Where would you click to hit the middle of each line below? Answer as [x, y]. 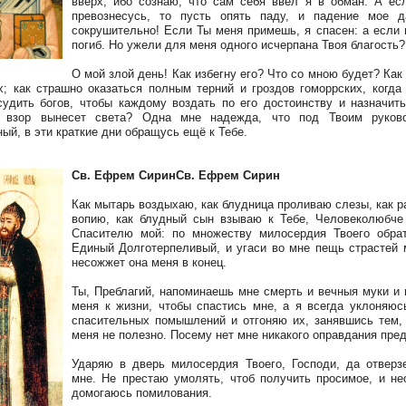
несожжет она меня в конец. [149, 262]
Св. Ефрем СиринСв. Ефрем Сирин [176, 175]
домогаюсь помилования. [142, 393]
